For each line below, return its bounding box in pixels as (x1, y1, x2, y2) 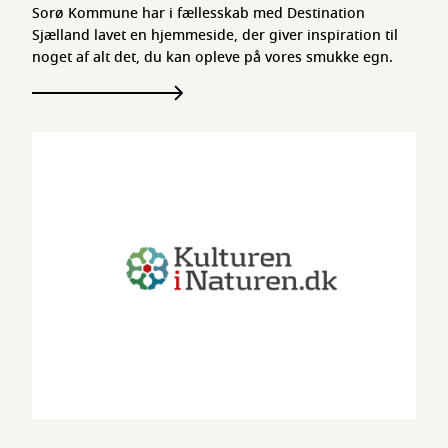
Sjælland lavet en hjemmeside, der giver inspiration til (32, 25, 398, 46)
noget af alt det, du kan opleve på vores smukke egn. (32, 47, 397, 68)
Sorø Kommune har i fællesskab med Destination (32, 3, 365, 24)
